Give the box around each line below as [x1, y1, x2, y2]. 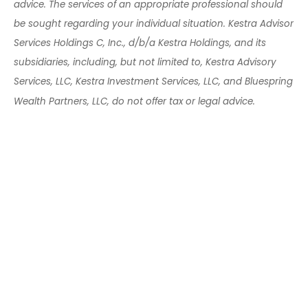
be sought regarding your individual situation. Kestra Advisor [14, 17, 294, 31]
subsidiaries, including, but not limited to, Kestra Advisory [14, 56, 276, 69]
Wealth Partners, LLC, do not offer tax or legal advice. [14, 94, 255, 108]
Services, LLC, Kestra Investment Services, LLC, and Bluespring [14, 75, 293, 89]
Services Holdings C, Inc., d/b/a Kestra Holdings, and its [14, 36, 266, 50]
